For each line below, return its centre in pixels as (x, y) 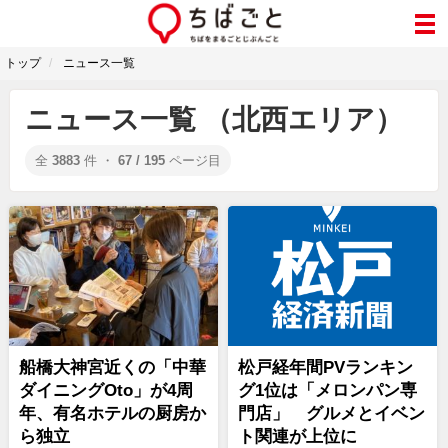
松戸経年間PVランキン (325, 367)
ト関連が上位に (297, 436)
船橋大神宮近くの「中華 (112, 367)
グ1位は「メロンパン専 (327, 390)
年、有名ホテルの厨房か (112, 413)
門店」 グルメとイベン (331, 413)
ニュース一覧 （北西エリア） (214, 119)
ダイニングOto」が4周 (106, 390)
